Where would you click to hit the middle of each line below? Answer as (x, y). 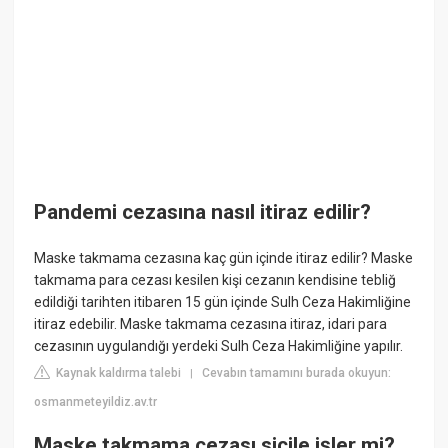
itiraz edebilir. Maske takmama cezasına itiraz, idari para (211, 323)
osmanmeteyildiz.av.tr (96, 401)
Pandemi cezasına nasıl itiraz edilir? (203, 212)
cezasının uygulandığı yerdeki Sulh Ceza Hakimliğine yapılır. (219, 345)
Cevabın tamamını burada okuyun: (297, 372)
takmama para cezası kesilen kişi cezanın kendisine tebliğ (215, 279)
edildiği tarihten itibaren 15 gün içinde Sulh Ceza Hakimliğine (223, 301)
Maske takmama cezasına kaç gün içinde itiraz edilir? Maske (224, 257)
